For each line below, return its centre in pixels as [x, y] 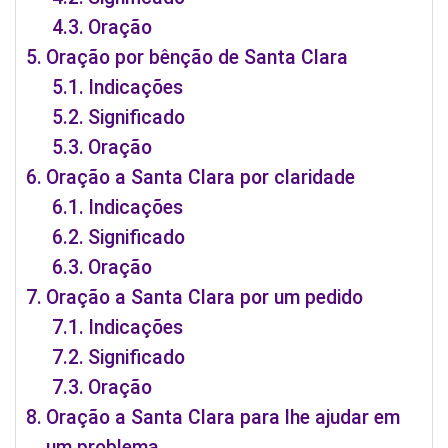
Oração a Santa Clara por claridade [200, 177]
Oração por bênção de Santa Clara [196, 57]
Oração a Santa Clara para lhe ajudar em [222, 417]
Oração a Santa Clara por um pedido [204, 297]
